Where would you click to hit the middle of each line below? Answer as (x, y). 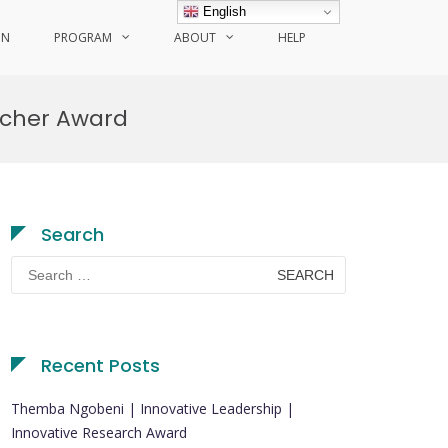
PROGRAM (83, 37)
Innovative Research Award (99, 432)
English (223, 11)
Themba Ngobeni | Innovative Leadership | (152, 408)
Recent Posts (100, 365)
